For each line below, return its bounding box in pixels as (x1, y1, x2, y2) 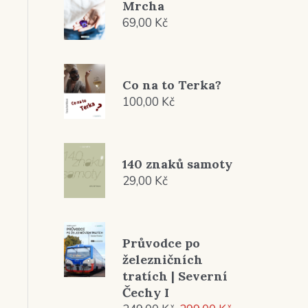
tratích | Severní (122, 268, 228, 284)
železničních (122, 252, 203, 267)
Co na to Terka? (122, 77, 221, 93)
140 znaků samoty (122, 156, 232, 172)
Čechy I (122, 285, 169, 300)
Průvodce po (122, 235, 200, 251)
